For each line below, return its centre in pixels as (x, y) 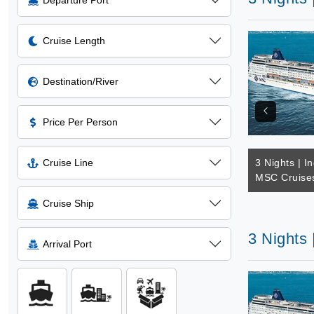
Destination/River (81, 81)
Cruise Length (74, 41)
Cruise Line (68, 163)
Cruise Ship (68, 203)
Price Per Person (80, 122)
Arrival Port (67, 244)
